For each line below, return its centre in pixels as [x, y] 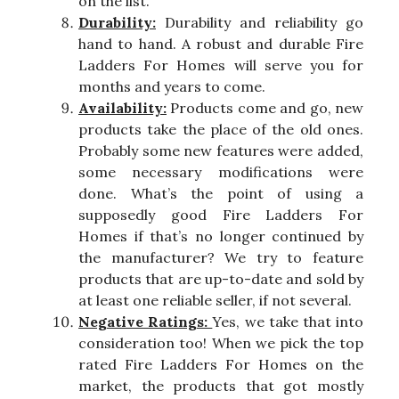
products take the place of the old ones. [221, 130]
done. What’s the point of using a [221, 194]
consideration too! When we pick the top [221, 343]
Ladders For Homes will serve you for [221, 65]
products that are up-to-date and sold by [221, 279]
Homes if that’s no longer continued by [221, 236]
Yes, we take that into [288, 322]
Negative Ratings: [146, 322]
